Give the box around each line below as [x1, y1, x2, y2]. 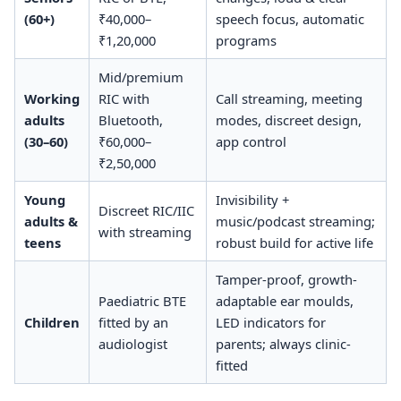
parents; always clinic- [215, 334, 351, 353]
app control [215, 132, 286, 150]
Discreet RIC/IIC [98, 200, 194, 219]
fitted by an [98, 312, 168, 331]
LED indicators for [215, 312, 326, 331]
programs [215, 30, 277, 49]
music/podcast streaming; [215, 211, 375, 230]
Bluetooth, [98, 110, 163, 129]
